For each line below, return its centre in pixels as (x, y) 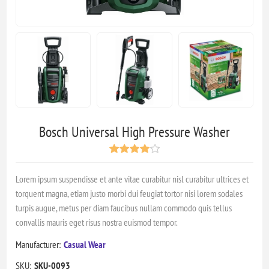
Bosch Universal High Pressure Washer (134, 131)
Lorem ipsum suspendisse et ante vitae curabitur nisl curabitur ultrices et (132, 179)
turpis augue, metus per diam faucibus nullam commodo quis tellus (124, 207)
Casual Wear (85, 244)
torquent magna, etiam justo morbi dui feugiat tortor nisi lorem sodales (129, 193)
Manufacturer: (38, 244)
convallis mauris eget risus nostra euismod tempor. (97, 222)
